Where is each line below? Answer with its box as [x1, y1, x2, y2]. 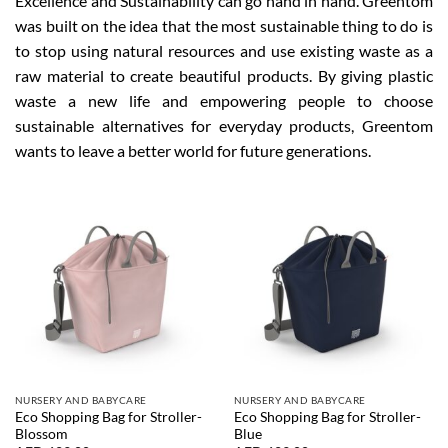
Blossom [14, 425, 68, 442]
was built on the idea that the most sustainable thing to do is [15, 16, 433, 36]
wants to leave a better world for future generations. [15, 141, 371, 161]
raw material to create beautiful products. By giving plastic [15, 66, 433, 86]
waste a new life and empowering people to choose [15, 91, 433, 111]
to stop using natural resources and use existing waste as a [15, 41, 433, 61]
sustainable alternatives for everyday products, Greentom [15, 116, 433, 136]
